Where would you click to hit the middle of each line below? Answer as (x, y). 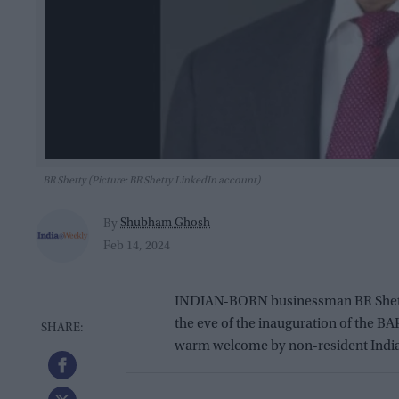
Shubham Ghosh (165, 224)
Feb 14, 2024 (137, 246)
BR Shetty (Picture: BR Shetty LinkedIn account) (151, 180)
